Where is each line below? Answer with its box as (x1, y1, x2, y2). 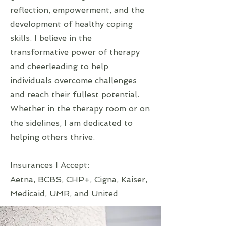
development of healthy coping (10, 19, 133, 29)
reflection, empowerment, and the (10, 5, 144, 15)
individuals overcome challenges (10, 76, 137, 85)
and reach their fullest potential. (10, 90, 139, 99)
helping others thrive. (10, 132, 95, 142)
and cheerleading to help (10, 62, 108, 71)
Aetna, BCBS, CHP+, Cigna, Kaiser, (10, 175, 147, 184)
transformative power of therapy (10, 47, 140, 57)
